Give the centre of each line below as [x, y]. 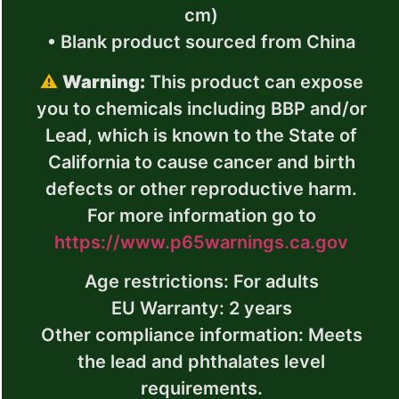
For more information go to [201, 215]
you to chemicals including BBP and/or [201, 108]
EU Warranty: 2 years [201, 309]
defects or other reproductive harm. [201, 188]
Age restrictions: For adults [201, 282]
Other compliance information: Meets [201, 335]
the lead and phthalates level [201, 362]
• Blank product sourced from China [201, 42]
